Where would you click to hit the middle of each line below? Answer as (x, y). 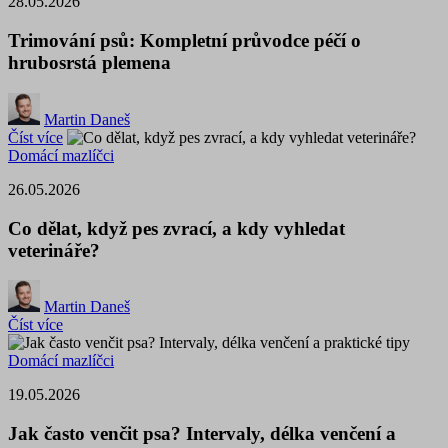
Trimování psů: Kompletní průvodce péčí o (184, 41)
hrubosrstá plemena (89, 63)
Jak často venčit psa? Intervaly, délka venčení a (202, 434)
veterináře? (54, 250)
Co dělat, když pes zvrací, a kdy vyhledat (176, 228)
